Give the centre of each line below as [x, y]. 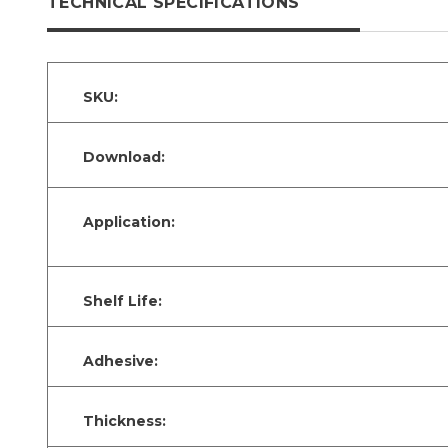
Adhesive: [120, 360]
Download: [124, 156]
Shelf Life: [122, 300]
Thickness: [124, 420]
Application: [129, 221]
